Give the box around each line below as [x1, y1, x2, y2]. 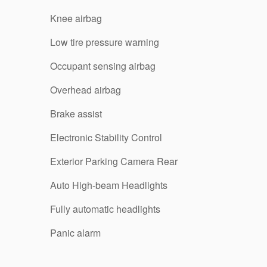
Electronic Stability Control [50, 130, 162, 144]
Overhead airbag [50, 82, 121, 97]
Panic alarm [50, 225, 101, 240]
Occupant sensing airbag [50, 58, 156, 73]
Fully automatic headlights [50, 201, 160, 216]
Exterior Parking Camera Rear [50, 154, 178, 168]
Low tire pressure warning [50, 35, 159, 49]
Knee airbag [50, 11, 102, 25]
